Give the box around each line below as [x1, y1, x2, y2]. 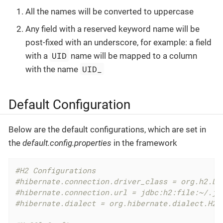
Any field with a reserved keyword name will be [25, 24, 200, 34]
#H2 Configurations [15, 165, 96, 175]
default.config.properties [22, 137, 111, 148]
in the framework [111, 137, 177, 148]
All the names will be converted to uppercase [25, 6, 194, 16]
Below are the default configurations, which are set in [8, 124, 206, 134]
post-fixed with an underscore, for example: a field [25, 37, 212, 48]
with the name [25, 64, 80, 75]
